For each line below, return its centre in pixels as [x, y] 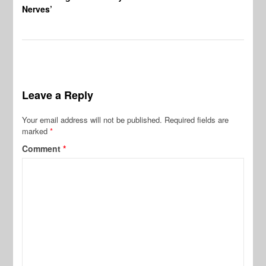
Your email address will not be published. [92, 119]
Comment [43, 148]
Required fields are [197, 119]
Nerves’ [37, 9]
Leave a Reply [58, 95]
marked [36, 131]
